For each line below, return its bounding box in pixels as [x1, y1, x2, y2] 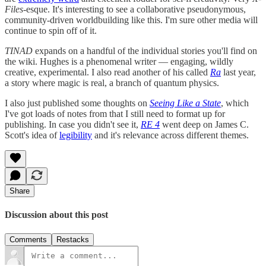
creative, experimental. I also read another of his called [5, 66, 210, 77]
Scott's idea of [5, 129, 59, 140]
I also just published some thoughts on [5, 97, 150, 108]
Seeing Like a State [150, 97, 221, 108]
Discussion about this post [5, 210, 108, 220]
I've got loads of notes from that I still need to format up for [5, 108, 225, 119]
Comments [9, 235, 47, 244]
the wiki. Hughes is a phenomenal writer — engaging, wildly [5, 56, 233, 66]
